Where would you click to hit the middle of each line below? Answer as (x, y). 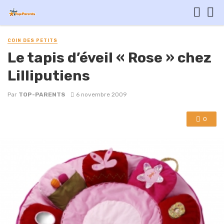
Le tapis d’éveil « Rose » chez (109, 58)
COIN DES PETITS (32, 40)
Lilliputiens (49, 76)
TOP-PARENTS (42, 95)
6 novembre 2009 (101, 95)
